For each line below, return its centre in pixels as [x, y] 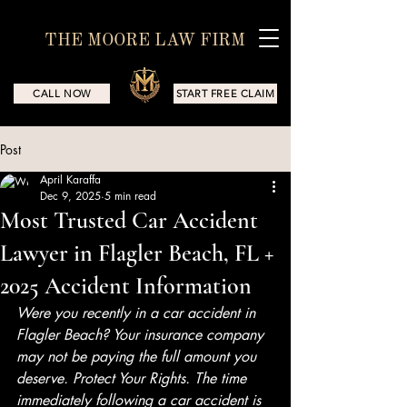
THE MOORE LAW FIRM [145, 41]
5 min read [130, 196]
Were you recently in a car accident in [138, 313]
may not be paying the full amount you [139, 357]
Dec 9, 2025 [70, 196]
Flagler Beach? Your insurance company [142, 335]
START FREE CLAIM [225, 94]
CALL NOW [62, 94]
